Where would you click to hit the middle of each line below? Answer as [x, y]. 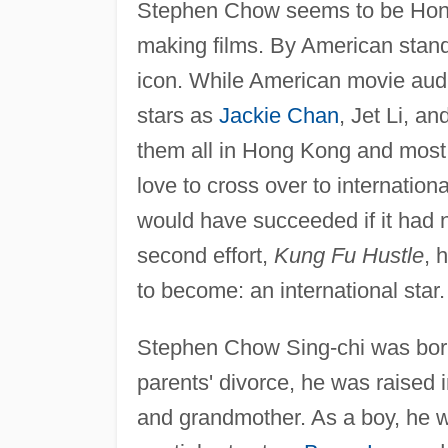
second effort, [205, 255]
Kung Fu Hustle [348, 255]
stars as [177, 115]
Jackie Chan [278, 115]
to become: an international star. [290, 290]
